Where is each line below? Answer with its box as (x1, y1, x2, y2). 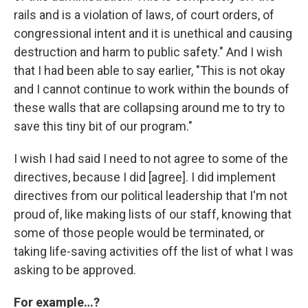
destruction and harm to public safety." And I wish (14, 44, 283, 59)
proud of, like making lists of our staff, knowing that (14, 206, 291, 221)
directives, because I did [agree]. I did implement (14, 169, 276, 184)
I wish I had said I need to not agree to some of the (14, 151, 288, 166)
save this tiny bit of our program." (14, 118, 192, 133)
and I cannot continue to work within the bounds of (14, 81, 289, 96)
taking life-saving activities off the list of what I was (14, 243, 294, 258)
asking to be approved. (14, 262, 136, 277)
